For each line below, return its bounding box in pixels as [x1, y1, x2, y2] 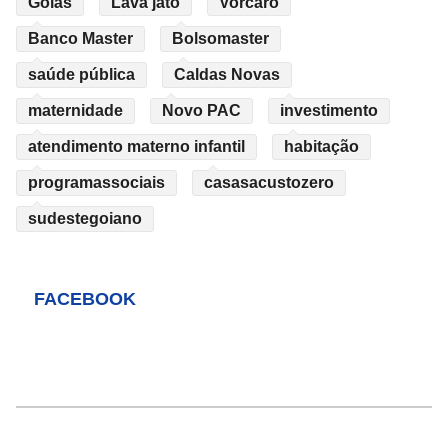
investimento [280, 102, 378, 120]
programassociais [28, 174, 165, 192]
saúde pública [28, 66, 135, 84]
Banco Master [28, 30, 133, 48]
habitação [284, 138, 359, 156]
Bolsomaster [172, 30, 269, 48]
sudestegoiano [28, 210, 142, 228]
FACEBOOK [34, 289, 136, 310]
